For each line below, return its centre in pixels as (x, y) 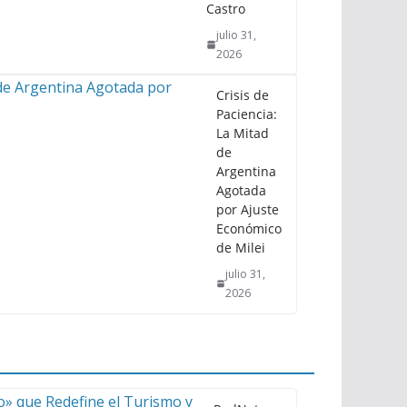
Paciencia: (247, 114)
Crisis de (243, 94)
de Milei (241, 247)
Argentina (246, 171)
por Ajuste (248, 209)
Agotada (241, 190)
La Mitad (243, 133)
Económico (249, 228)
